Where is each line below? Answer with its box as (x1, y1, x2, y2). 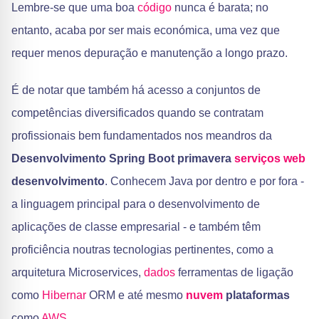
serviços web (234, 152, 305, 164)
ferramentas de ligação (175, 266, 293, 278)
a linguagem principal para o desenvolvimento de (11, 198, 260, 210)
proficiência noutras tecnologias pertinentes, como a (11, 244, 273, 256)
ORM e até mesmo (86, 289, 186, 301)
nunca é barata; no (172, 1, 268, 14)
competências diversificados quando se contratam (11, 107, 263, 119)
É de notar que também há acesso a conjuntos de (11, 84, 261, 96)
